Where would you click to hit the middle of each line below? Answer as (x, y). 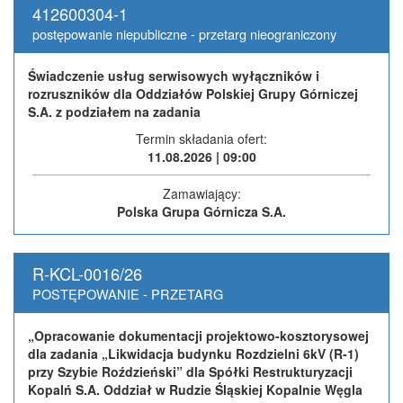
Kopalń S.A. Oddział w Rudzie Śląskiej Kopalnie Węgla (195, 389)
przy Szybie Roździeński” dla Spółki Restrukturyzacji (190, 371)
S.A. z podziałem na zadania (114, 111)
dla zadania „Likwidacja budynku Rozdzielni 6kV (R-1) (193, 353)
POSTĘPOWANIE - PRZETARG (128, 293)
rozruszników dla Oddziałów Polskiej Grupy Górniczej (193, 93)
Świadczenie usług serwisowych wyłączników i (174, 75)
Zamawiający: (201, 193)
